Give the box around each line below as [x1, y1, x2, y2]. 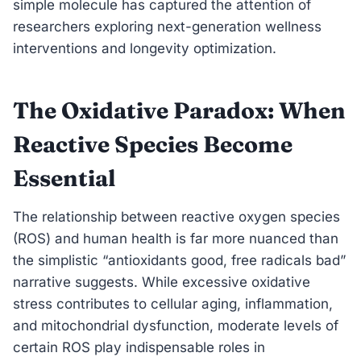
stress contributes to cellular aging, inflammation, [13, 295, 333, 312]
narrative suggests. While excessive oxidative [13, 273, 310, 290]
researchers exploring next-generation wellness [13, 18, 322, 35]
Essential [13, 164, 115, 192]
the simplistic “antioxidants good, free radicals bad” [13, 251, 346, 268]
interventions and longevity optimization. [13, 39, 276, 56]
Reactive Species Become [13, 130, 293, 158]
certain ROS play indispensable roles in [13, 338, 265, 355]
